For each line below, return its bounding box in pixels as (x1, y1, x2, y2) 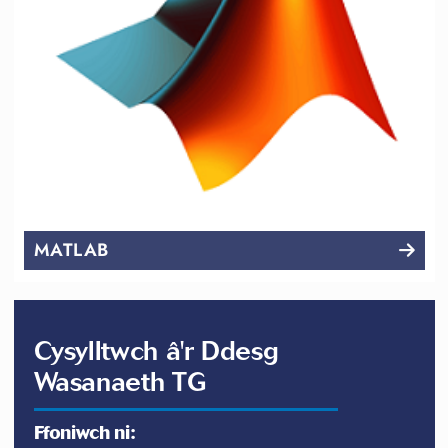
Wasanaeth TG (33, 366, 207, 399)
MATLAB (33, 237, 109, 264)
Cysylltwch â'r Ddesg (33, 335, 279, 368)
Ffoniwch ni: (33, 422, 136, 445)
